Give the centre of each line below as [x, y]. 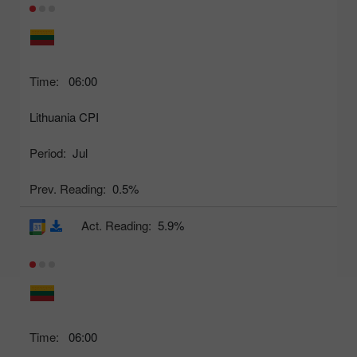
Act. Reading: [116, 226]
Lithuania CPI [64, 117]
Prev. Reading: [68, 189]
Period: [48, 153]
